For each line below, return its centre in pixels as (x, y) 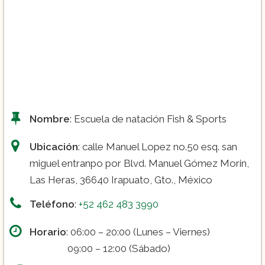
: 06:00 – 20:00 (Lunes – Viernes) (138, 232)
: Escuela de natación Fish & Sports (148, 119)
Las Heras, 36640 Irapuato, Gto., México (121, 180)
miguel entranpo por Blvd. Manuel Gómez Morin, (139, 164)
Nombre (50, 119)
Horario (48, 232)
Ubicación (54, 147)
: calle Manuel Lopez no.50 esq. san (158, 147)
